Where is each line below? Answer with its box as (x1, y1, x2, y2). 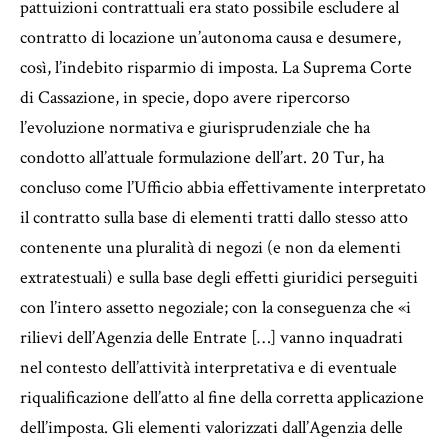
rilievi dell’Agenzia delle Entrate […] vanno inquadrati (20, 325, 403, 349)
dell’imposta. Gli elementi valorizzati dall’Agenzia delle (20, 415, 403, 439)
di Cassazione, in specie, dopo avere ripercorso (20, 85, 350, 109)
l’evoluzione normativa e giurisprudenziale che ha (20, 115, 370, 139)
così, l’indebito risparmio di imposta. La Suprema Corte (20, 55, 412, 79)
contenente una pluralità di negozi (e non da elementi (20, 235, 401, 259)
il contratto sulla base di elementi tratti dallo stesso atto (20, 205, 408, 229)
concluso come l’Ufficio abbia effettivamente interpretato (20, 175, 426, 199)
